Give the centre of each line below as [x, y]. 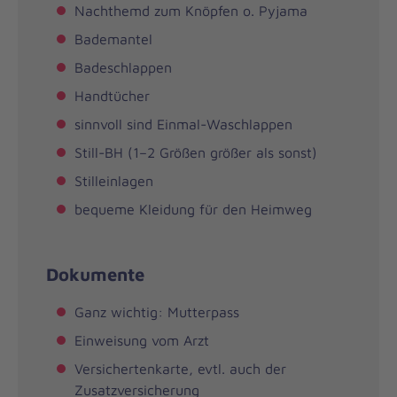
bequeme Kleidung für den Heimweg [193, 209]
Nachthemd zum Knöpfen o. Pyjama [191, 10]
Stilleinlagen [114, 180]
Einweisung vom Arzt [142, 340]
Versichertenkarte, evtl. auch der [180, 368]
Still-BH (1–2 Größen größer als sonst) [196, 152]
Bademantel [113, 39]
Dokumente [95, 273]
